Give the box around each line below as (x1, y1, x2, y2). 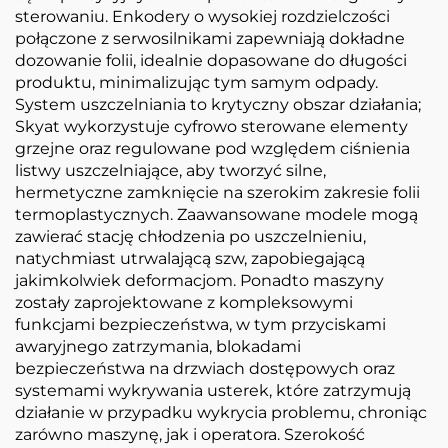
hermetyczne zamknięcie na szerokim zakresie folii (15, 182, 420, 202)
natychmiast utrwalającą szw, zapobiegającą (15, 248, 365, 268)
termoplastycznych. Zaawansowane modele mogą (15, 204, 418, 224)
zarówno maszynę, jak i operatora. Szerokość (15, 424, 365, 444)
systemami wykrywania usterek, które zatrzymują (15, 380, 411, 400)
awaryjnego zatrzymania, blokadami (15, 336, 301, 356)
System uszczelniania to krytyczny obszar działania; (15, 94, 421, 114)
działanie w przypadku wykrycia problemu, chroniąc (15, 402, 427, 422)
